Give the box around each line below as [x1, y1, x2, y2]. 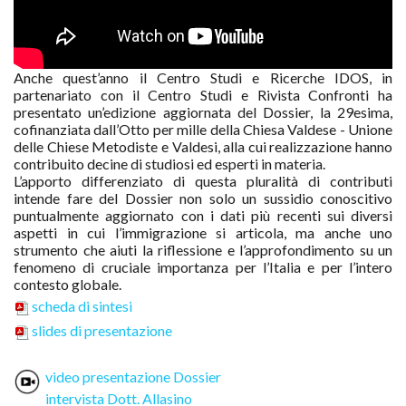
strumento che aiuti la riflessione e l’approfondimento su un [14, 240, 392, 258]
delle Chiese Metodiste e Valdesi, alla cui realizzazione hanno [14, 137, 392, 155]
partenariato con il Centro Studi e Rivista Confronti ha [14, 85, 392, 103]
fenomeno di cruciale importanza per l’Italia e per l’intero [14, 257, 392, 275]
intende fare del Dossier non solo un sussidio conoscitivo [14, 188, 392, 207]
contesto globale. [14, 275, 121, 293]
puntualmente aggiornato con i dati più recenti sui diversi [14, 206, 392, 224]
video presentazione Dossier [45, 367, 221, 385]
